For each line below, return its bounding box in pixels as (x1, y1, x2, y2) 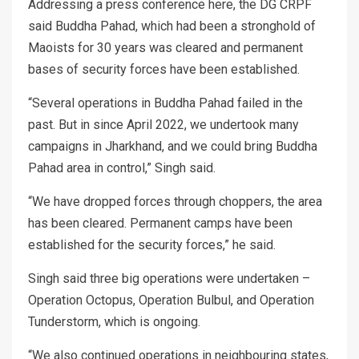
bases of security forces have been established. (28, 62, 300, 78)
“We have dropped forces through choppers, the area (28, 194, 322, 210)
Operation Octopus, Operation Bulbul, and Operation (28, 292, 314, 309)
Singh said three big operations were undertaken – (28, 271, 310, 287)
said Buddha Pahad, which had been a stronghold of (28, 18, 316, 34)
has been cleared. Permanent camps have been (28, 216, 292, 232)
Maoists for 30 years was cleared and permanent (28, 40, 303, 56)
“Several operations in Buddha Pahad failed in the (28, 95, 303, 111)
